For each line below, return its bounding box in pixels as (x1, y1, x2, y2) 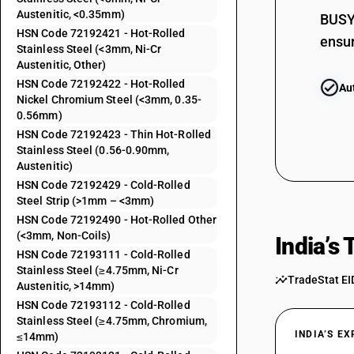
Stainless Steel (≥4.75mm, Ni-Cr (17, 264, 179, 277)
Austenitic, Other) (17, 58, 107, 71)
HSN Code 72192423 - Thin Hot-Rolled (17, 128, 211, 141)
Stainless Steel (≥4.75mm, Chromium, (17, 314, 207, 327)
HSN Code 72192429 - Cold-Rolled (17, 179, 190, 191)
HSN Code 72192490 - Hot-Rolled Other (17, 213, 217, 226)
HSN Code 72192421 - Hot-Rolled (17, 27, 186, 40)
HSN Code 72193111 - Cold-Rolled (17, 248, 190, 261)
